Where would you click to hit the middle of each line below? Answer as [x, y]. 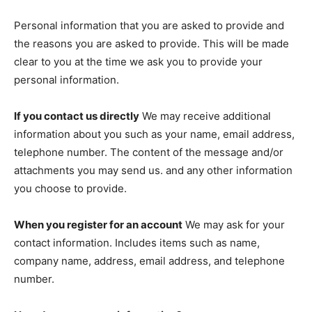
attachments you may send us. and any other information [153, 171]
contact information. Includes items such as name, [137, 243]
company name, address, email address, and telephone [149, 261]
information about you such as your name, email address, [154, 134]
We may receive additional [205, 116]
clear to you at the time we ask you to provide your [138, 62]
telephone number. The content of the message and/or [149, 153]
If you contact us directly [77, 116]
